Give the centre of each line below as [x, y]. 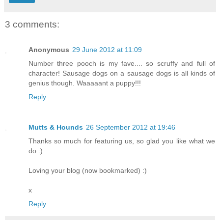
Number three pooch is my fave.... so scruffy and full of [122, 64]
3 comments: [32, 24]
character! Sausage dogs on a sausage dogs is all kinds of [122, 73]
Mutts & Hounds [56, 127]
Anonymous [49, 50]
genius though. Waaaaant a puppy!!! [85, 83]
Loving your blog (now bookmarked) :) [88, 171]
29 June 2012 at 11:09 [107, 50]
